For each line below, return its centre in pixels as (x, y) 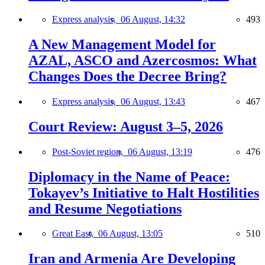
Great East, (75, 234)
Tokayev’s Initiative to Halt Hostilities (144, 193)
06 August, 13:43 (153, 101)
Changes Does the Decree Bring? (127, 76)
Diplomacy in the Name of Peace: (129, 177)
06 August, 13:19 (160, 151)
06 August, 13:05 (130, 234)
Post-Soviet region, (90, 151)
